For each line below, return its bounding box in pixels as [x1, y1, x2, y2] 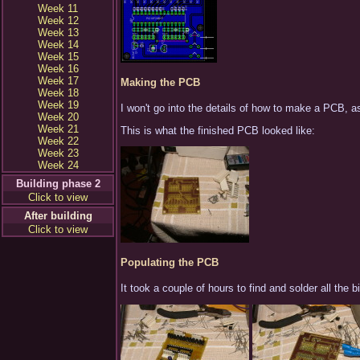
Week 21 [37, 123, 79, 135]
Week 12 [37, 14, 79, 27]
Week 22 [37, 135, 79, 147]
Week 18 [37, 87, 79, 99]
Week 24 [37, 159, 79, 171]
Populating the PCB [121, 256, 219, 269]
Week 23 [37, 147, 79, 159]
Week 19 [37, 99, 79, 111]
